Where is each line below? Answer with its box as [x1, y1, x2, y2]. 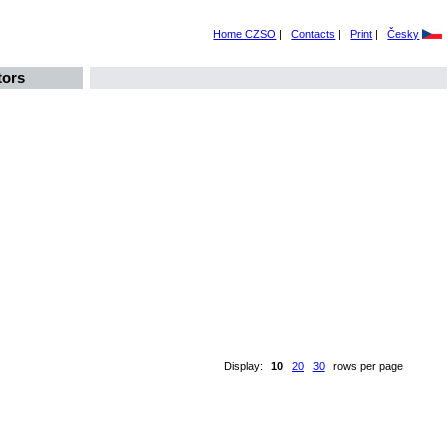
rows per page [333, 359, 404, 372]
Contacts [291, 28, 336, 40]
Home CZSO [213, 28, 277, 40]
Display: [223, 359, 263, 372]
